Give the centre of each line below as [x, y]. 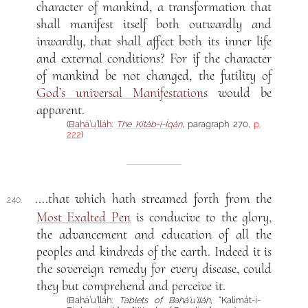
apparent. [60, 110]
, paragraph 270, [218, 124]
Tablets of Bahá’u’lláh [165, 300]
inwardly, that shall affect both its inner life [154, 41]
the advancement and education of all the [154, 235]
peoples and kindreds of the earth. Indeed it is [154, 252]
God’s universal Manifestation [120, 92]
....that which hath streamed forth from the [153, 199]
